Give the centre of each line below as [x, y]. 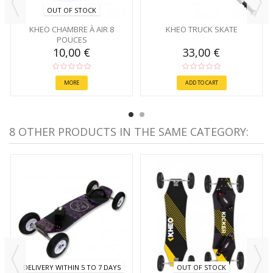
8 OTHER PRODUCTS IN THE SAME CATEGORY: [129, 132]
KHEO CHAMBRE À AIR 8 [72, 30]
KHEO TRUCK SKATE [201, 30]
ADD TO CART [201, 83]
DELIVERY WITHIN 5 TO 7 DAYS [72, 267]
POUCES [72, 40]
